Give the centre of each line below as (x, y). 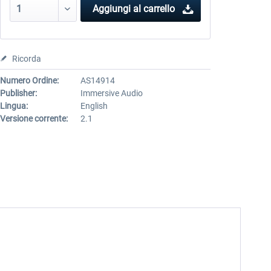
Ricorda (26, 59)
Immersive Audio (111, 93)
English (94, 106)
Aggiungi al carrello (133, 9)
